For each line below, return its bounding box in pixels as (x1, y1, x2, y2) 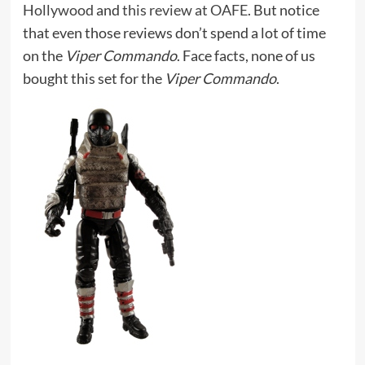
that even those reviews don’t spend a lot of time (22, 24, 326, 42)
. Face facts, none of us (176, 46, 315, 65)
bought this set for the (22, 69, 165, 88)
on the (22, 46, 65, 65)
